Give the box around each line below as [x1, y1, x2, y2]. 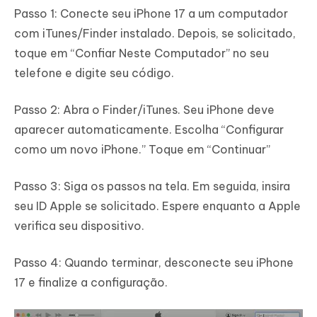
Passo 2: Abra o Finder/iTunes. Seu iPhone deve [14, 102, 275, 117]
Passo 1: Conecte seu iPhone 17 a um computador [14, 6, 288, 21]
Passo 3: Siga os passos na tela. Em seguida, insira [14, 178, 290, 193]
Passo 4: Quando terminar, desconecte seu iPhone [14, 255, 294, 270]
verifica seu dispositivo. [14, 218, 144, 233]
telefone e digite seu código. [14, 65, 174, 80]
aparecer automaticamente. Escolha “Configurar [14, 122, 284, 137]
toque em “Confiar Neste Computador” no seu [14, 45, 269, 60]
